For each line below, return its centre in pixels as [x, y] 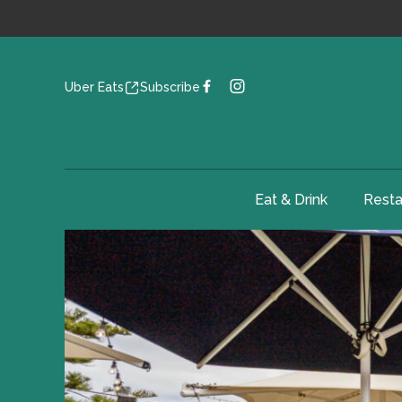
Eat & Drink [291, 199]
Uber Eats [94, 87]
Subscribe [170, 87]
